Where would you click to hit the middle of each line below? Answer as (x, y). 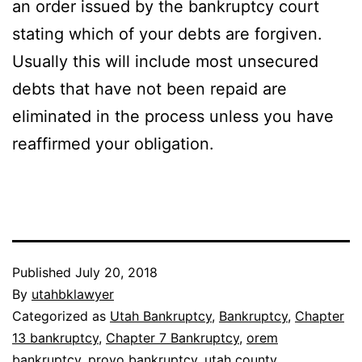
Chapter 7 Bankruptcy (173, 337)
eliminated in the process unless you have (173, 116)
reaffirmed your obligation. (113, 143)
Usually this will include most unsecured (165, 61)
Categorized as (61, 316)
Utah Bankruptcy (161, 316)
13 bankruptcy (55, 337)
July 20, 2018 (116, 272)
